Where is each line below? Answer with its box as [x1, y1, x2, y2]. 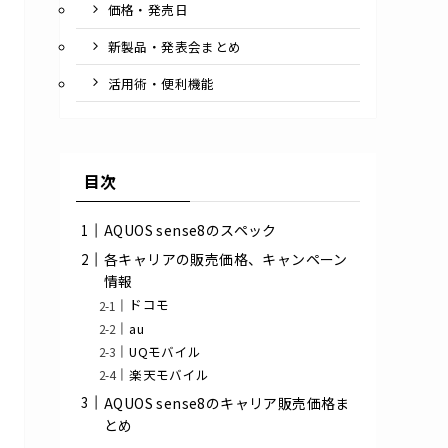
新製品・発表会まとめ [107, 37, 242, 56]
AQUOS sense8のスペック [104, 220, 277, 241]
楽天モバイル [129, 364, 210, 384]
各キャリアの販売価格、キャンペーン [104, 249, 348, 270]
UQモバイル [129, 341, 202, 361]
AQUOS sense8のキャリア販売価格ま [104, 392, 350, 413]
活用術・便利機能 [107, 73, 215, 93]
